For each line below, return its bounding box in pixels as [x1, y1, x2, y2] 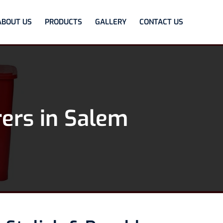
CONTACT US [139, 17, 183, 27]
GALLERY [95, 17, 126, 27]
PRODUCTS [45, 17, 82, 27]
